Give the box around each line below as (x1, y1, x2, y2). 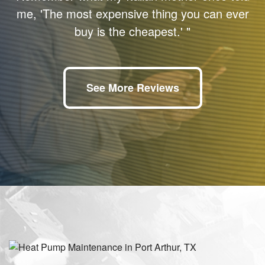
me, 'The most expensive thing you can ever (16, 5, 249, 22)
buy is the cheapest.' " (75, 22, 190, 40)
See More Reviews (86, 80, 179, 95)
